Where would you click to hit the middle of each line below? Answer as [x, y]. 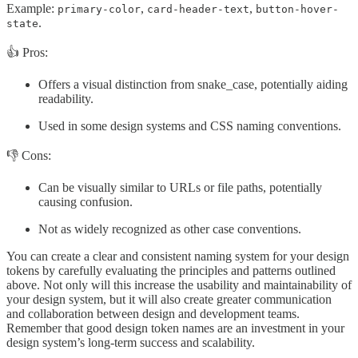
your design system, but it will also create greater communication [169, 300]
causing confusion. [86, 202]
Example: [32, 9]
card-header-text [198, 10]
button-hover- [297, 10]
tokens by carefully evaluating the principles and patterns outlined [171, 271]
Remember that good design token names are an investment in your [175, 328]
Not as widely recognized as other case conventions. [170, 229]
